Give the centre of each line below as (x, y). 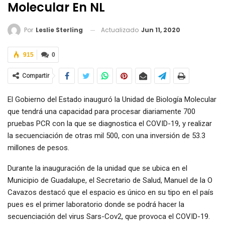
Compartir (36, 76)
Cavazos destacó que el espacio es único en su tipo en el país (110, 193)
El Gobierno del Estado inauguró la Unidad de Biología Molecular (112, 100)
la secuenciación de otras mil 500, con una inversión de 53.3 (106, 136)
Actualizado (121, 30)
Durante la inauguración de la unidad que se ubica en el (97, 168)
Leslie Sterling (59, 30)
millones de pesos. (38, 148)
